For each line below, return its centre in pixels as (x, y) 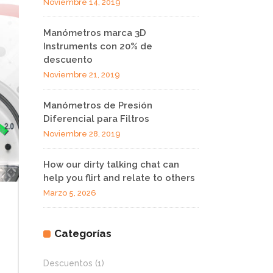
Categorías (83, 233)
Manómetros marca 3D (95, 33)
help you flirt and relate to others (119, 178)
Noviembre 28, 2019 (82, 134)
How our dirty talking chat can (111, 165)
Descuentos (68, 263)
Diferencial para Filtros (96, 119)
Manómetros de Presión (98, 105)
